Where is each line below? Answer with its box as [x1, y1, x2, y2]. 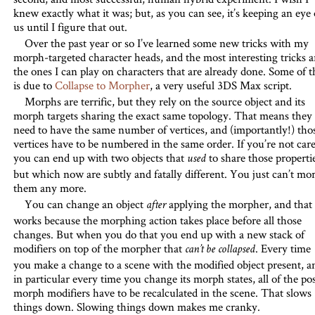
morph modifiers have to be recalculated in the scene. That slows [13, 285, 311, 300]
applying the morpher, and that [165, 196, 312, 212]
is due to [13, 77, 55, 93]
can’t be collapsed [184, 244, 255, 256]
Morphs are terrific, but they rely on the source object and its [24, 94, 305, 109]
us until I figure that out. [13, 19, 127, 34]
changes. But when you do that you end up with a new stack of [13, 226, 304, 242]
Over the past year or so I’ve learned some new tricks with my [24, 35, 309, 51]
